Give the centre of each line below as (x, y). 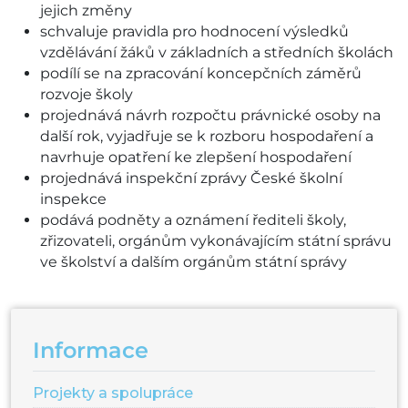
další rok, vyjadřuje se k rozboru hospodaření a (207, 137)
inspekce (73, 199)
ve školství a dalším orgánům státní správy (194, 262)
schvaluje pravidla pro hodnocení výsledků (194, 32)
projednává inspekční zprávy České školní (191, 178)
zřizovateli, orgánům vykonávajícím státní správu (216, 241)
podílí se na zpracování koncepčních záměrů (201, 74)
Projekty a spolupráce (113, 393)
